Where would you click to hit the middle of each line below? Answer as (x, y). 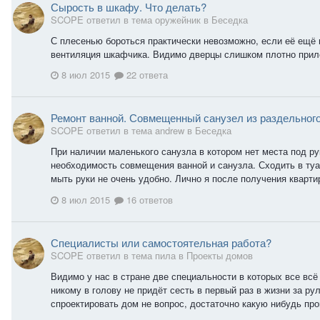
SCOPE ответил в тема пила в (119, 255)
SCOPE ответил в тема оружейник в (131, 19)
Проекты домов (220, 255)
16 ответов (148, 199)
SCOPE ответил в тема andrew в (123, 131)
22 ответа (146, 75)
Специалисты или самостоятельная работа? (161, 242)
